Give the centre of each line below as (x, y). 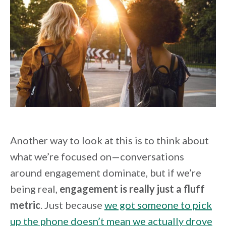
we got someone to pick (158, 205)
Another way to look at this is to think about (109, 140)
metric (25, 205)
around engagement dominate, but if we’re (106, 172)
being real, (35, 188)
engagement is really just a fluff (132, 188)
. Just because (72, 205)
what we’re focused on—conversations (97, 156)
